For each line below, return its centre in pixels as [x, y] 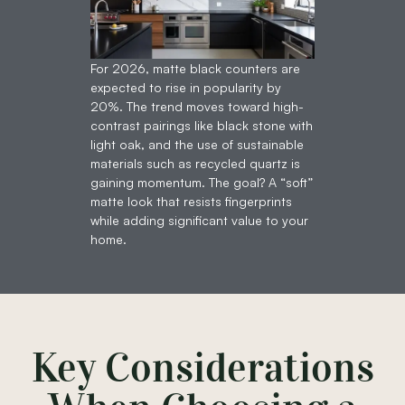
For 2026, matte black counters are [195, 69]
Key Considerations [202, 368]
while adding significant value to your [199, 221]
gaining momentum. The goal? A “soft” [202, 183]
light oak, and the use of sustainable [197, 145]
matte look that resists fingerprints [191, 202]
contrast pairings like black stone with [202, 126]
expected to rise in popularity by [186, 88]
